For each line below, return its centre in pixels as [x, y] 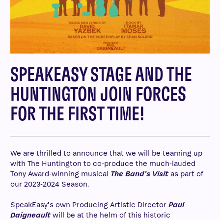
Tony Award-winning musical [60, 174]
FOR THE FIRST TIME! [78, 114]
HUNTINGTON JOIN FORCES [98, 95]
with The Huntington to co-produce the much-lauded [103, 164]
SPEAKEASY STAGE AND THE [101, 75]
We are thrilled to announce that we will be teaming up [106, 153]
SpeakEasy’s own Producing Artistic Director [89, 205]
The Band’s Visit [140, 174]
